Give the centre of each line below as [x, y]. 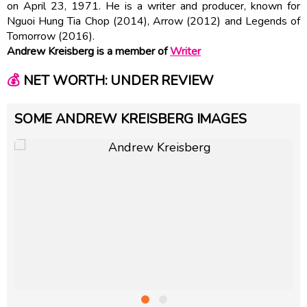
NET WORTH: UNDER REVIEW [117, 81]
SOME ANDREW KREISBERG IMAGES [131, 119]
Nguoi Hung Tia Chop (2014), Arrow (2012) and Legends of [153, 21]
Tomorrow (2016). [51, 36]
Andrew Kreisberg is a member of [88, 51]
